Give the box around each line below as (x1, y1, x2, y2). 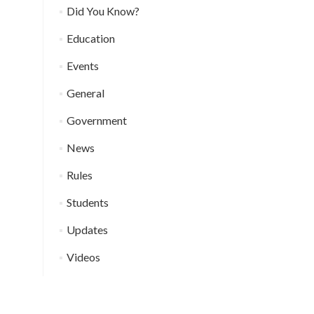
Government (66, 114, 127, 128)
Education (66, 32, 115, 46)
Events (66, 59, 99, 73)
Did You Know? (66, 4, 139, 18)
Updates (66, 223, 108, 237)
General (66, 86, 104, 100)
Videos (66, 250, 100, 264)
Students (66, 196, 109, 210)
